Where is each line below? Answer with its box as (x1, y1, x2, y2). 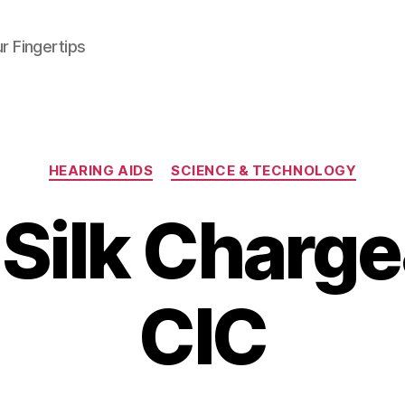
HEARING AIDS (48, 162, 154, 179)
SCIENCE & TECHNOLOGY (171, 162, 357, 179)
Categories (202, 153, 282, 172)
